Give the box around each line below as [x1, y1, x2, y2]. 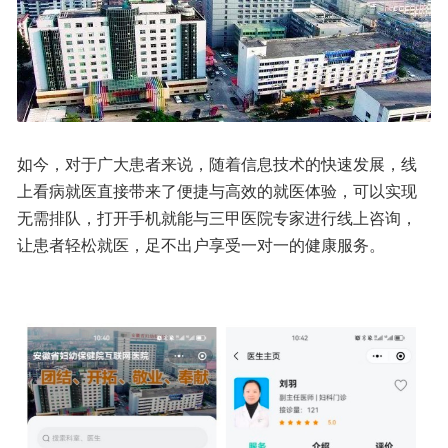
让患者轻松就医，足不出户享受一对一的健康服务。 [17, 233, 385, 257]
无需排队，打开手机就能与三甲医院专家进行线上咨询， [17, 206, 417, 230]
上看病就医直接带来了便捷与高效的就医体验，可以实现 [17, 179, 417, 203]
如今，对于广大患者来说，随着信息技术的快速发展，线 [17, 152, 417, 176]
